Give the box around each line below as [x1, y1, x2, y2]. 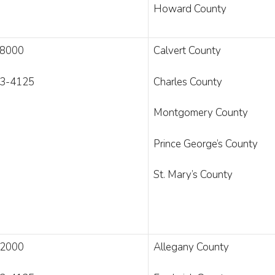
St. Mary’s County [153, 168, 233, 182]
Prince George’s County [153, 136, 258, 151]
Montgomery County [153, 106, 248, 120]
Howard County [153, 2, 227, 16]
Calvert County [153, 44, 221, 58]
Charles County [153, 74, 222, 89]
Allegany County [153, 240, 229, 254]
